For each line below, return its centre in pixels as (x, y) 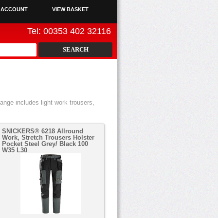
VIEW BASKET (70, 9)
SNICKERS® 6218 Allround (43, 131)
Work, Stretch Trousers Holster (48, 137)
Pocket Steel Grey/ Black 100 (45, 144)
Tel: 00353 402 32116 (69, 31)
